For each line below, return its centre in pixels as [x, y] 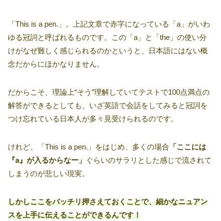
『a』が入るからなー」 [47, 160]
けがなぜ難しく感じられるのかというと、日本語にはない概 [108, 50]
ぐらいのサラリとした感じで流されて [149, 160]
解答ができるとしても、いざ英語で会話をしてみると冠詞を [108, 105]
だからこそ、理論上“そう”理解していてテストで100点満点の [109, 92]
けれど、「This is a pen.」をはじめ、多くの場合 [89, 147]
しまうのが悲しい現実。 [49, 173]
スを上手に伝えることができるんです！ [74, 215]
